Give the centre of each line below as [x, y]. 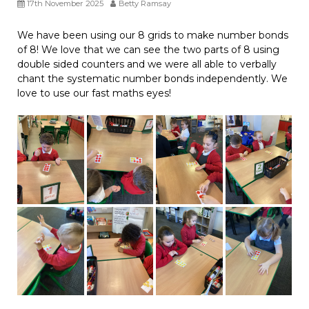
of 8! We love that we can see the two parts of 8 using [148, 50]
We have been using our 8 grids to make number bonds [153, 36]
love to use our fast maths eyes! [94, 93]
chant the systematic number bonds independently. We [152, 79]
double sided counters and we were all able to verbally [147, 64]
